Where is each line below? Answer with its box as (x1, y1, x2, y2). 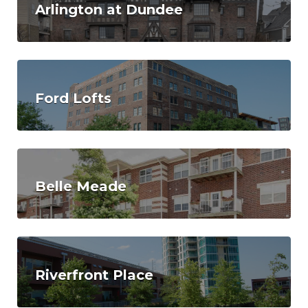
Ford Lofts (35, 89, 111, 107)
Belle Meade (35, 178, 126, 195)
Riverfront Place (35, 266, 153, 283)
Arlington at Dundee (35, 1, 183, 18)
